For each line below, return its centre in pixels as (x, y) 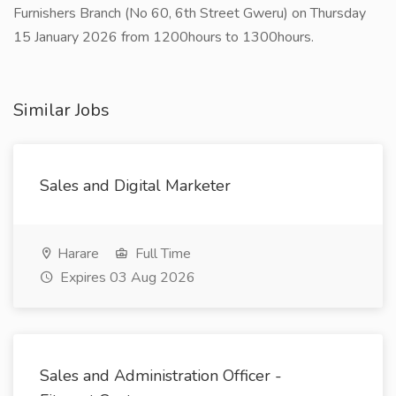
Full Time (161, 254)
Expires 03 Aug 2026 (126, 278)
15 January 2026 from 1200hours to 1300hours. (164, 37)
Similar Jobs (61, 110)
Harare (76, 254)
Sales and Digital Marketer (135, 186)
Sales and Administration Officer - (161, 376)
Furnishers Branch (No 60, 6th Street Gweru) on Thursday (190, 13)
